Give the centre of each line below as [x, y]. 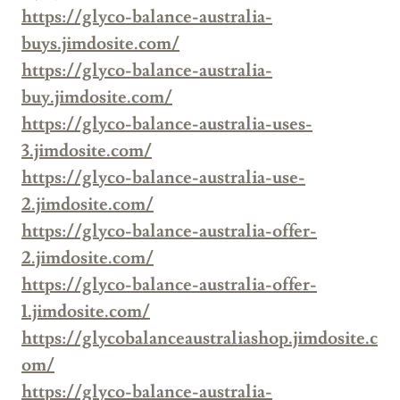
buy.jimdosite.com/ [97, 98]
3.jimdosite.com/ [87, 151]
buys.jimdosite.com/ [100, 44]
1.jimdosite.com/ [86, 312]
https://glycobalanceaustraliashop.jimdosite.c [200, 339]
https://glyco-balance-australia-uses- [167, 125]
